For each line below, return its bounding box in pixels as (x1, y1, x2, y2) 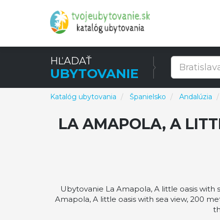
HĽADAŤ (50, 55, 91, 67)
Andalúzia (179, 92, 212, 101)
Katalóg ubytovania (50, 92, 116, 101)
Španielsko (130, 92, 166, 101)
